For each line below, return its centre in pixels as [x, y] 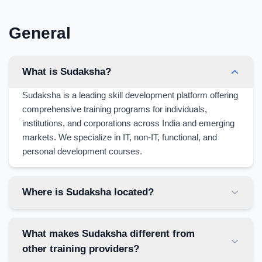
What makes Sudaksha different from [108, 234]
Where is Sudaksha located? [88, 192]
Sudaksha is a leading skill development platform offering [130, 95]
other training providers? [80, 249]
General [40, 33]
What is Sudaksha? [66, 72]
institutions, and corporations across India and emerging [128, 123]
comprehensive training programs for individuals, [114, 109]
